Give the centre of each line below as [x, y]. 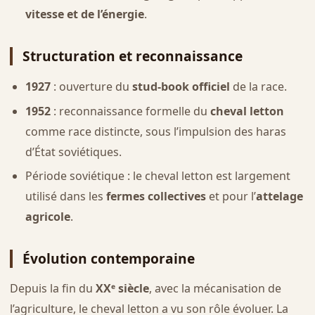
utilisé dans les [65, 197]
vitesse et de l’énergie [84, 14]
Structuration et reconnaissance [132, 56]
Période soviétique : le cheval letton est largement [157, 176]
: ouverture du [91, 86]
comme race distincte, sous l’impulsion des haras [155, 131]
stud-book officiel [181, 86]
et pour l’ [231, 197]
